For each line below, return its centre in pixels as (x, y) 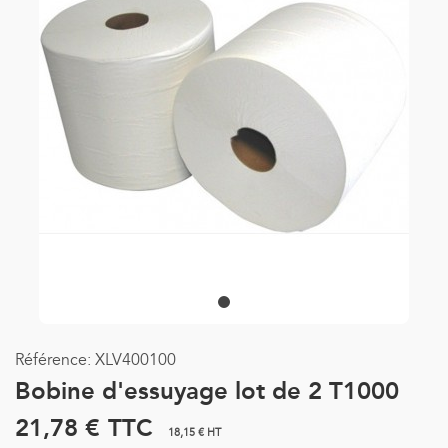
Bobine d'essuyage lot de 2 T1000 (207, 392)
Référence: (53, 360)
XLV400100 (135, 360)
